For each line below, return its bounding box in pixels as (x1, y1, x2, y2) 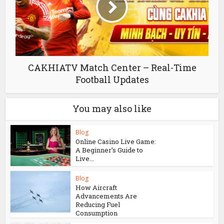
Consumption (75, 208, 118, 218)
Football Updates (75, 73, 149, 85)
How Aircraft (75, 183, 117, 192)
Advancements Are (75, 191, 137, 201)
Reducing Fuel (75, 200, 120, 209)
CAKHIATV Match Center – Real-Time (27, 61, 196, 73)
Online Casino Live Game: (75, 136, 156, 146)
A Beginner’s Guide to (75, 145, 143, 154)
